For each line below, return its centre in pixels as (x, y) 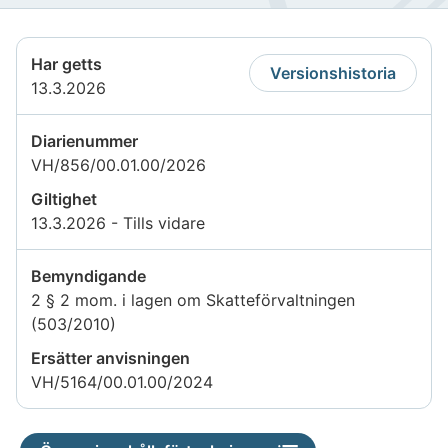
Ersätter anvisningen (110, 357)
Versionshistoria (333, 72)
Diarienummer (84, 140)
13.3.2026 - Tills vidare (118, 222)
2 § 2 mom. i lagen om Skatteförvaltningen (193, 299)
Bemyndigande (88, 275)
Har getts (66, 63)
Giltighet (64, 198)
